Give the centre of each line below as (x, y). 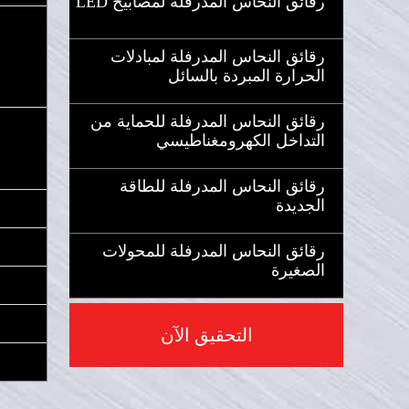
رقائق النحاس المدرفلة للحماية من (208, 121)
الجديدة (300, 205)
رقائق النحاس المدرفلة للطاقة (222, 186)
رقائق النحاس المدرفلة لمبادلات (218, 57)
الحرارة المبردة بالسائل (246, 76)
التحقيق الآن (206, 335)
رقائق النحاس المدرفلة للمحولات (214, 251)
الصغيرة (298, 270)
